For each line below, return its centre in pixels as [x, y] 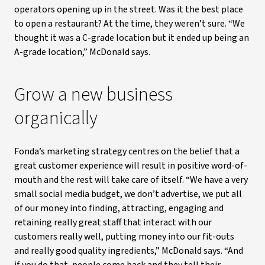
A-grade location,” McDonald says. [82, 52]
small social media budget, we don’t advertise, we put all [128, 194]
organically [56, 118]
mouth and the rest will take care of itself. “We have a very [131, 180]
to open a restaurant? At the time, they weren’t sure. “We [130, 24]
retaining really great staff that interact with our [113, 222]
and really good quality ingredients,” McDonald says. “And [129, 251]
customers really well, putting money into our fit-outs [124, 237]
